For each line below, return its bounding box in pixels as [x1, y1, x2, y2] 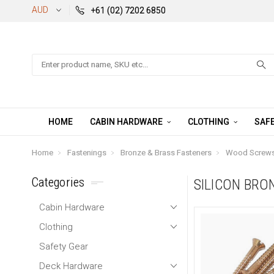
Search [32, 55, 59, 65]
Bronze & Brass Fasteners [120, 148, 212, 157]
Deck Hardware [39, 260, 103, 272]
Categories [32, 174, 85, 190]
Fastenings [67, 148, 106, 157]
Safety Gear [39, 240, 88, 252]
